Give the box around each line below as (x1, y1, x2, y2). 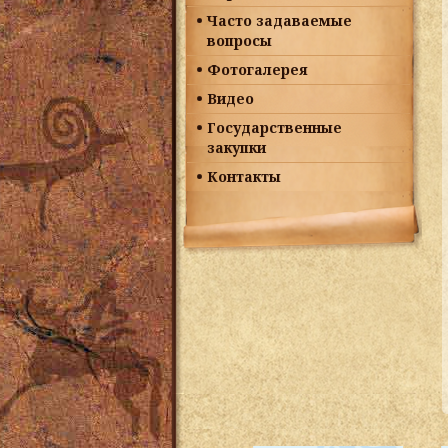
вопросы (207, 31, 272, 50)
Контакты (207, 167, 281, 186)
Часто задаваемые (207, 11, 352, 30)
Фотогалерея (207, 60, 308, 79)
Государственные (207, 118, 342, 137)
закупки (207, 138, 266, 157)
